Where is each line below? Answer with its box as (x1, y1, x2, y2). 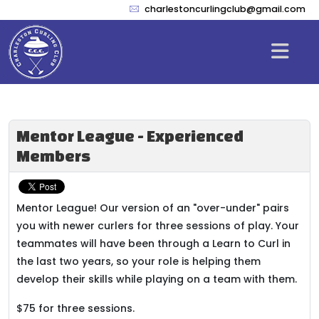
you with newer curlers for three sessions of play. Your (16, 219, 299, 233)
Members (16, 147, 90, 164)
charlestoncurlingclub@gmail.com (145, 3, 305, 15)
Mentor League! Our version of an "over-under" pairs (16, 201, 289, 215)
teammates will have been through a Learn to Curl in (16, 236, 291, 251)
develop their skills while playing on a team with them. (16, 272, 297, 286)
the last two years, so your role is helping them (16, 254, 261, 268)
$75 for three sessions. (16, 301, 135, 315)
